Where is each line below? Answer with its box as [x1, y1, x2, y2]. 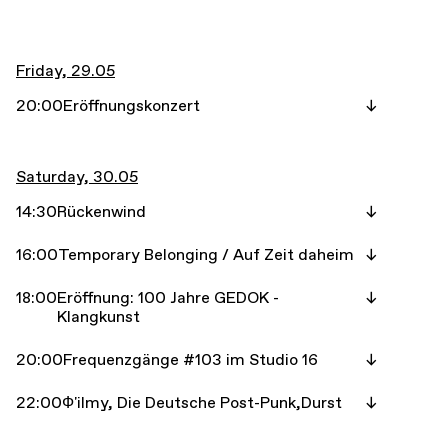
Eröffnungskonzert [63, 96, 200, 116]
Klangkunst [57, 307, 140, 327]
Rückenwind [57, 202, 146, 222]
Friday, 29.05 [16, 61, 115, 81]
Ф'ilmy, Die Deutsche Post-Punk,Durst [62, 393, 342, 413]
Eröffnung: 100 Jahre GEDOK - [57, 288, 279, 308]
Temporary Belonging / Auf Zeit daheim [58, 245, 354, 265]
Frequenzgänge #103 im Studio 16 [63, 350, 318, 370]
